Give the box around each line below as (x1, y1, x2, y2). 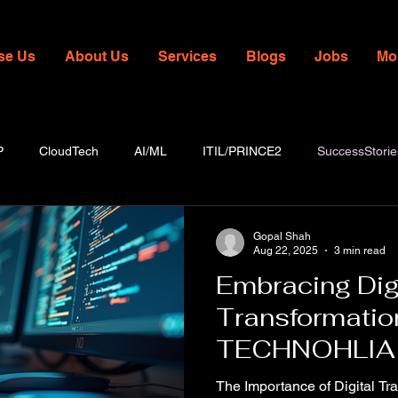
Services (158, 48, 217, 65)
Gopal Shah (253, 229, 311, 243)
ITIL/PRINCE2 (203, 144, 282, 159)
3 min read (334, 244, 386, 258)
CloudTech (39, 144, 99, 159)
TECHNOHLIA (216, 332, 395, 365)
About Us (65, 48, 129, 65)
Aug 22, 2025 (253, 244, 318, 258)
